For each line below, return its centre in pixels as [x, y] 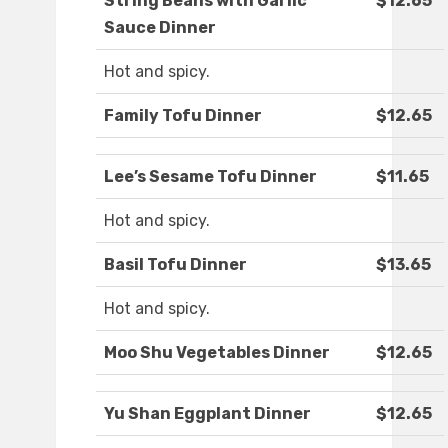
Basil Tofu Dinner [175, 265]
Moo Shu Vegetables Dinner [217, 353]
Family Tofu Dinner [183, 116]
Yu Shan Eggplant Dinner [207, 414]
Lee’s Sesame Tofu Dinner [210, 177]
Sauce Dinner [160, 28]
